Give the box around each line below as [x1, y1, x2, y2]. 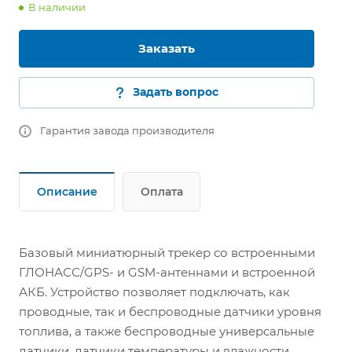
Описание [37, 185, 97, 199]
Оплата [141, 185, 183, 199]
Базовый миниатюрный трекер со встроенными [19, 245, 315, 260]
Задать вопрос [132, 85, 218, 99]
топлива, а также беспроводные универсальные [19, 324, 314, 339]
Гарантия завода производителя [40, 124, 214, 137]
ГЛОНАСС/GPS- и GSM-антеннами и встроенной [19, 265, 315, 280]
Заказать [138, 41, 195, 56]
